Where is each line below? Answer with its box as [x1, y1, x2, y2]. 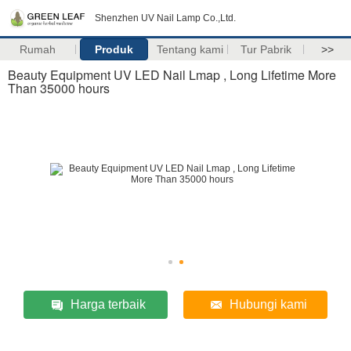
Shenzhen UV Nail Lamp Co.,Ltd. [95, 13, 236, 24]
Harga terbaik [70, 298, 146, 311]
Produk [94, 43, 133, 56]
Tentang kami [156, 43, 223, 56]
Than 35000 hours [8, 79, 110, 97]
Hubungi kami [229, 298, 307, 311]
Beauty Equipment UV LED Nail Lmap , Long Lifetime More [8, 66, 336, 84]
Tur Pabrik [240, 43, 291, 56]
